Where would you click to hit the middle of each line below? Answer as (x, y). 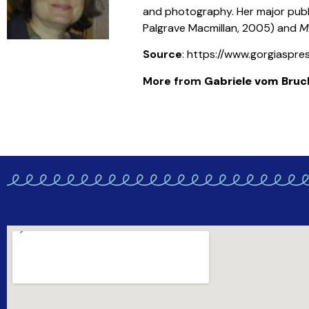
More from (173, 81)
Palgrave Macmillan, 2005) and (221, 28)
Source (162, 54)
